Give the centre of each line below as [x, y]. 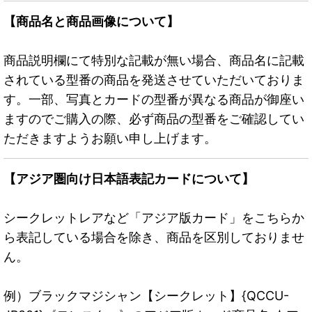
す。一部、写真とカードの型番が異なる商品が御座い [154, 100]
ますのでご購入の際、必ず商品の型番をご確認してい [154, 119]
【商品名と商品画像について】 [91, 22]
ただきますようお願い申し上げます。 [110, 139]
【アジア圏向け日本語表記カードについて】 [129, 179]
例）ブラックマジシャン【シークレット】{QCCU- [146, 296]
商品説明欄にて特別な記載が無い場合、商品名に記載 [154, 61]
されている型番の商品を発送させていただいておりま [154, 80]
